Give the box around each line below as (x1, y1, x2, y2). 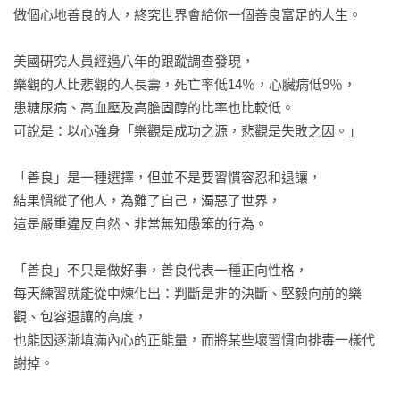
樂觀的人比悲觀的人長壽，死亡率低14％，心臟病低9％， (13, 77, 356, 92)
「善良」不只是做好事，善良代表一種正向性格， (13, 262, 308, 278)
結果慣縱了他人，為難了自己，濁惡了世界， (13, 193, 281, 208)
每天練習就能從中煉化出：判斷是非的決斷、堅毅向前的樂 (13, 286, 362, 301)
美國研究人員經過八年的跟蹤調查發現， (13, 54, 254, 69)
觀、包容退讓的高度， (13, 309, 147, 324)
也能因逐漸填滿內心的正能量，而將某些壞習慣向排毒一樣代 (13, 332, 375, 347)
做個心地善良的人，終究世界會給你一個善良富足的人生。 (13, 7, 362, 22)
